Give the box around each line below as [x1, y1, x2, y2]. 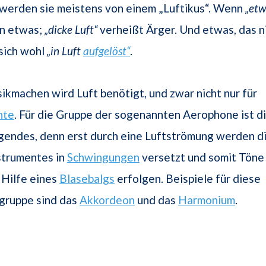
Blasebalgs [59, 172, 115, 186]
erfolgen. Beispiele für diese [115, 172, 261, 186]
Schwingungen [67, 150, 140, 164]
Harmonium [178, 193, 235, 207]
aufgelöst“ [83, 44, 130, 58]
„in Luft [47, 44, 83, 58]
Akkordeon [80, 193, 135, 207]
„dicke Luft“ [42, 23, 97, 37]
